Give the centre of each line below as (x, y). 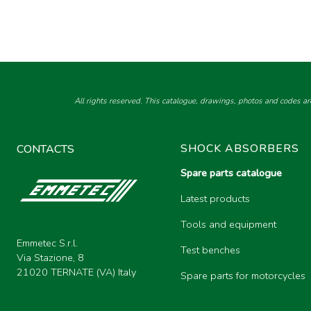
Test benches (210, 250)
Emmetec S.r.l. (47, 243)
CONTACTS (45, 149)
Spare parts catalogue (231, 173)
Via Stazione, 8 (50, 258)
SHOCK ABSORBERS (240, 149)
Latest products (215, 199)
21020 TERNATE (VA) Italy (76, 272)
